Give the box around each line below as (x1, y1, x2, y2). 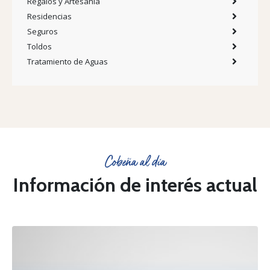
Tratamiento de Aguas (27, 55, 108, 67)
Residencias (27, 10, 72, 22)
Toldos (27, 40, 52, 52)
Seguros (27, 25, 58, 37)
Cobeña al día (104, 151, 166, 172)
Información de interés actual (13, 172, 257, 196)
